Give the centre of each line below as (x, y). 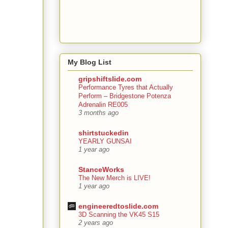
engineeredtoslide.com (118, 206)
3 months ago (98, 113)
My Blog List (90, 62)
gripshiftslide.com (110, 79)
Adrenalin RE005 (103, 105)
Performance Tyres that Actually (126, 88)
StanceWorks (101, 170)
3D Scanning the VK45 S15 (119, 215)
